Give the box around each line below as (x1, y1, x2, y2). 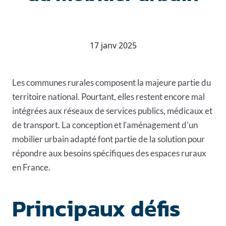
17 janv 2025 (89, 39, 137, 51)
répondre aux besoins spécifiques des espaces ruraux (12, 147, 206, 158)
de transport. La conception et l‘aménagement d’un (12, 119, 198, 130)
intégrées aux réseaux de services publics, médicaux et (12, 105, 212, 116)
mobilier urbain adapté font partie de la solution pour (12, 133, 205, 144)
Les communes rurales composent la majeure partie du (12, 77, 211, 88)
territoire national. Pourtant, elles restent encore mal (12, 91, 205, 102)
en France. (12, 161, 50, 173)
